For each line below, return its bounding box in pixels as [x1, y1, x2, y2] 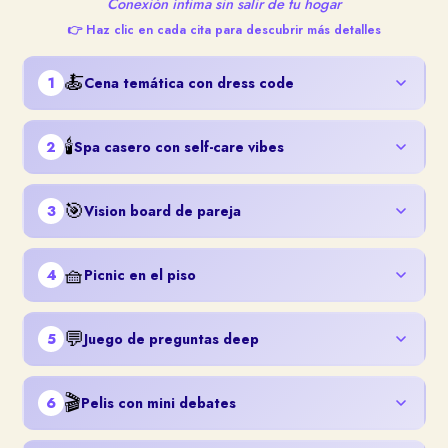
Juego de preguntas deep [84, 329, 259, 350]
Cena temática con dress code [84, 73, 294, 94]
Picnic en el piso [84, 265, 196, 286]
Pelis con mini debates [81, 393, 236, 414]
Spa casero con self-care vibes [74, 137, 284, 158]
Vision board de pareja [84, 201, 241, 222]
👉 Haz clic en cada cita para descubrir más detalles [67, 21, 381, 40]
